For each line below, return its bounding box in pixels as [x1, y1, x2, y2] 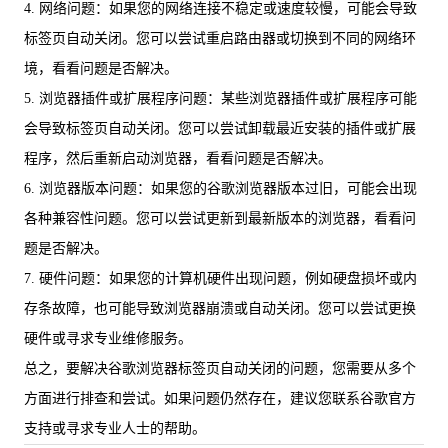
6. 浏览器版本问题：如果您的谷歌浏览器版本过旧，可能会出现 [24, 180, 417, 196]
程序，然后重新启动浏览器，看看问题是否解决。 [24, 150, 332, 166]
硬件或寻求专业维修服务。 [24, 330, 192, 346]
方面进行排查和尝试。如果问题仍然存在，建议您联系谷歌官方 [24, 390, 416, 406]
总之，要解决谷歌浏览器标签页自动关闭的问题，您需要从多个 [24, 360, 416, 376]
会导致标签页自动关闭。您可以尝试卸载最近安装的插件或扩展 [24, 120, 416, 136]
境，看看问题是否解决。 [24, 60, 178, 76]
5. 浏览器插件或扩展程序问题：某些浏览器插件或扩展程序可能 [24, 90, 417, 106]
